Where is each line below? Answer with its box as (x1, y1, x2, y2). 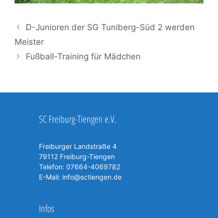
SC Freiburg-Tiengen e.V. (39, 112, 116, 126)
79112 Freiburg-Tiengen (39, 152, 115, 161)
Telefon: (39, 162, 64, 171)
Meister (15, 36, 44, 47)
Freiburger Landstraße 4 (39, 142, 117, 150)
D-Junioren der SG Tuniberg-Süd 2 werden (26, 22, 195, 32)
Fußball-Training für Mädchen (26, 51, 141, 61)
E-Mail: (39, 172, 62, 181)
